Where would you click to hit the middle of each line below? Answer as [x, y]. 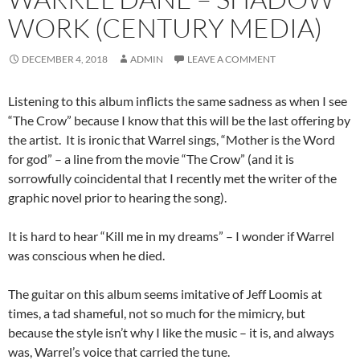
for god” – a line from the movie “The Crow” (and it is [151, 159]
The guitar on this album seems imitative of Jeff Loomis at [165, 294]
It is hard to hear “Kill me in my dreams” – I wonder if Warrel [171, 236]
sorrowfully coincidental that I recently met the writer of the [172, 178]
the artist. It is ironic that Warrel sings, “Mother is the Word [172, 140]
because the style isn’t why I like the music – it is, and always [171, 333]
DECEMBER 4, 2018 [65, 59]
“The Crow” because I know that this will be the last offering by [179, 121]
